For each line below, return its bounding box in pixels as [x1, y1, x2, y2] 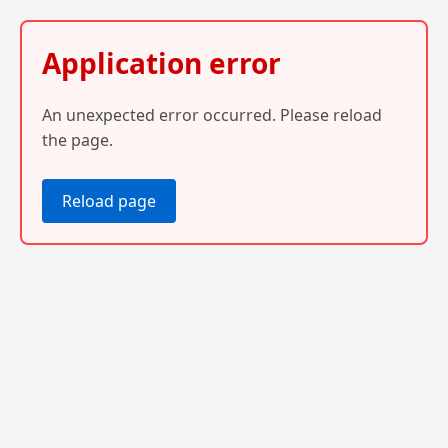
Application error [42, 44, 281, 82]
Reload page [62, 189, 156, 212]
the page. [42, 128, 113, 151]
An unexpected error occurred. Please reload [42, 103, 382, 126]
